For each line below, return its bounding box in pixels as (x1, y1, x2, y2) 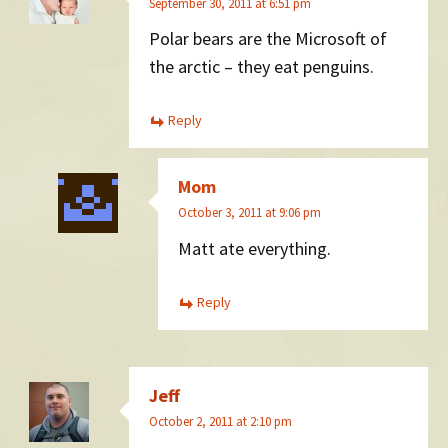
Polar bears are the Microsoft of (149, 27, 387, 51)
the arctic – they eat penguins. (149, 55, 374, 79)
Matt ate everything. (178, 236, 331, 260)
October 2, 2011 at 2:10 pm (149, 412, 292, 430)
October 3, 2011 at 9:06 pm (178, 204, 321, 222)
